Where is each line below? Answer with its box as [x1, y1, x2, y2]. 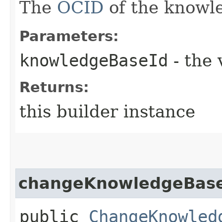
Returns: [19, 78, 89, 96]
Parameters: [19, 27, 119, 45]
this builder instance [19, 101, 195, 121]
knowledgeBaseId [19, 50, 168, 70]
